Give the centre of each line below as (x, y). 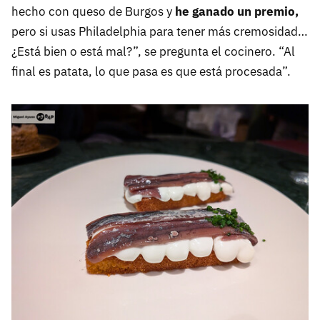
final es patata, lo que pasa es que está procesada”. (151, 71)
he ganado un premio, (237, 11)
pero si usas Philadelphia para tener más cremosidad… (160, 31)
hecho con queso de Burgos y (93, 11)
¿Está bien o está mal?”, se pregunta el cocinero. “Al (153, 51)
